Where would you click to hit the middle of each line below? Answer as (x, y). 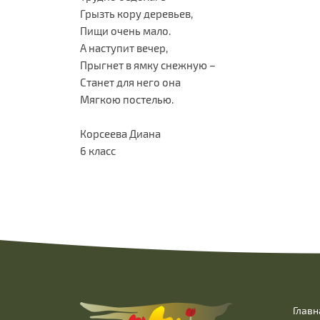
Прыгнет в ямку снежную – (148, 65)
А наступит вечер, (124, 48)
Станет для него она (130, 82)
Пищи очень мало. (125, 31)
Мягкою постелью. (127, 99)
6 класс (98, 151)
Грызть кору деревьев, (136, 14)
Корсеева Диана (120, 134)
